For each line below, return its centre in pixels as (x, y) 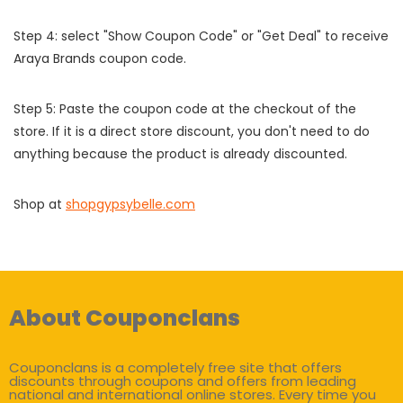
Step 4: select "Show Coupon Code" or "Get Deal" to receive (201, 36)
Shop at (40, 205)
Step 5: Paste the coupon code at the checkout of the (185, 109)
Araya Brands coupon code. (100, 59)
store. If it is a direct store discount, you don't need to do (192, 132)
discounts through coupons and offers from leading (183, 381)
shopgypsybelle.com (130, 205)
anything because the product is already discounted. (180, 154)
